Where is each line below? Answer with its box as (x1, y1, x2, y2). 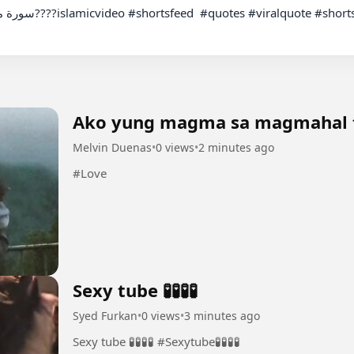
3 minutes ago (184, 308, 260, 324)
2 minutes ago (198, 139, 274, 155)
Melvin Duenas (73, 139, 152, 155)
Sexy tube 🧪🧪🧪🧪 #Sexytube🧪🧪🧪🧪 (157, 333, 240, 350)
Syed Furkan (73, 308, 137, 324)
